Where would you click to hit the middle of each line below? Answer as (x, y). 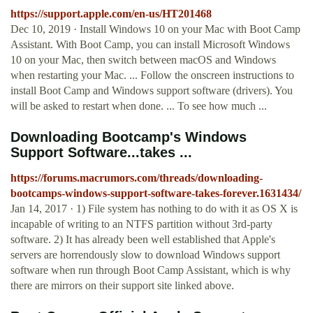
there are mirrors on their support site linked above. (122, 286)
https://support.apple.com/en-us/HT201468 (111, 14)
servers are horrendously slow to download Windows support (145, 255)
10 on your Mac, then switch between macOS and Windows (143, 60)
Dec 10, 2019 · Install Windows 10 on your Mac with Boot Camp (155, 29)
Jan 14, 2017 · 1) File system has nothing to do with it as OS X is (154, 209)
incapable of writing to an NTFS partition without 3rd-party (141, 224)
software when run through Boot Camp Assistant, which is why (151, 270)
